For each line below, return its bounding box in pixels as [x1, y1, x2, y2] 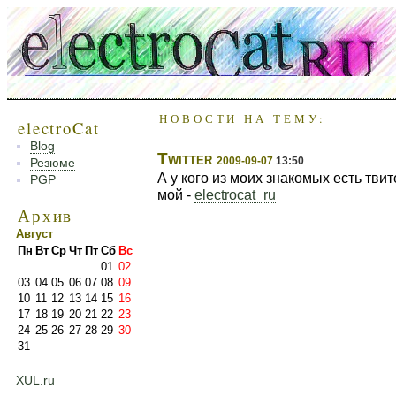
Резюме [30, 156, 75, 170]
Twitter [157, 148, 212, 168]
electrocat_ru [194, 187, 276, 202]
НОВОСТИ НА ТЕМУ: [159, 110, 327, 126]
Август [16, 227, 53, 240]
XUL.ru [16, 373, 55, 387]
